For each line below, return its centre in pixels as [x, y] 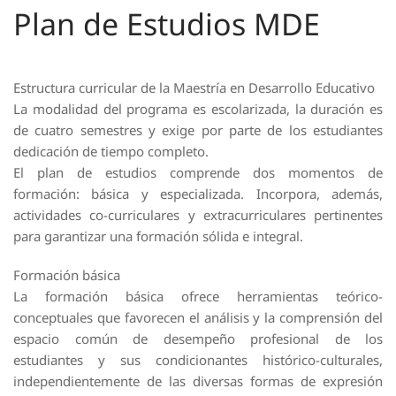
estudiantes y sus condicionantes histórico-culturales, [198, 360]
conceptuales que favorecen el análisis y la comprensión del [198, 318]
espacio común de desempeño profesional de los [198, 339]
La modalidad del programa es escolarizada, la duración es [198, 109]
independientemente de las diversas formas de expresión [198, 381]
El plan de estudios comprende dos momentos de [198, 173]
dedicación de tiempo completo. [111, 152]
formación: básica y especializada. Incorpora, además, [198, 194]
